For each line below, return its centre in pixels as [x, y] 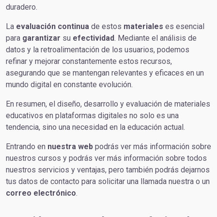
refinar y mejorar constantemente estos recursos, [89, 61]
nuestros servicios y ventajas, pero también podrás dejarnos [108, 170]
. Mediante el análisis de [155, 38]
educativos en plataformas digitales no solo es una [92, 116]
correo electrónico [41, 193]
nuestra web [70, 147]
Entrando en [27, 147]
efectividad [93, 38]
